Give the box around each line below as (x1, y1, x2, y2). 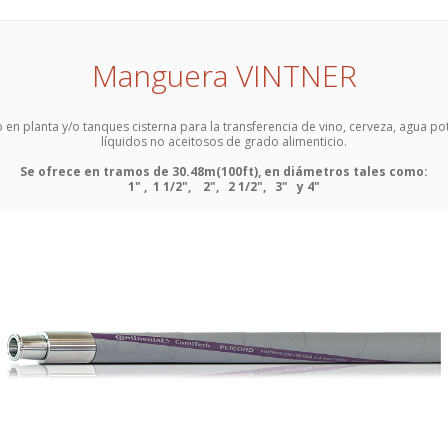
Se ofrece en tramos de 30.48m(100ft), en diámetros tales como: (20, 163, 428, 180)
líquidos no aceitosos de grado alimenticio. (101, 133, 347, 150)
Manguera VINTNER (91, 55, 357, 96)
